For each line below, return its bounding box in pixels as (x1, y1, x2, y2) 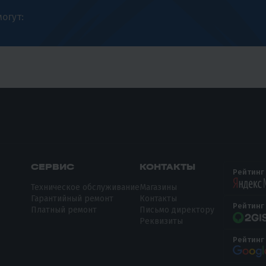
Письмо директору (140, 204, 215, 215)
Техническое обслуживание (31, 182, 140, 192)
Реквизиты (140, 216, 183, 226)
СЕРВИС (31, 161, 75, 172)
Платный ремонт (31, 204, 97, 215)
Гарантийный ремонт (31, 193, 114, 204)
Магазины (140, 182, 178, 192)
